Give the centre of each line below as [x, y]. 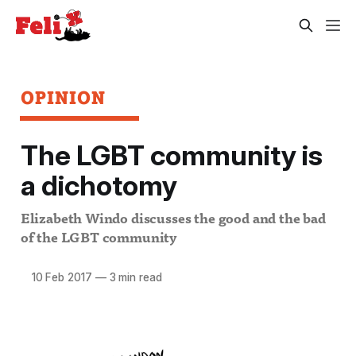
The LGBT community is [171, 155]
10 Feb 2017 [62, 277]
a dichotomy [99, 186]
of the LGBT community [99, 238]
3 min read [134, 277]
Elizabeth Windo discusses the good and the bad [173, 219]
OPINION [63, 97]
